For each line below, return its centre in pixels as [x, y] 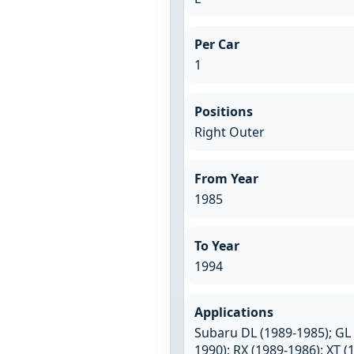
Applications [233, 313]
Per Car [217, 45]
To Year [217, 245]
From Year [226, 178]
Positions [223, 112]
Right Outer [229, 132]
